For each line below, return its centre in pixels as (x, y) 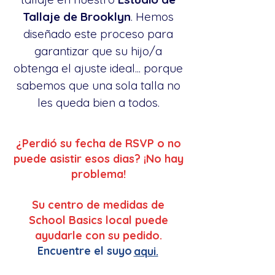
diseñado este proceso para (98, 34)
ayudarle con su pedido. (98, 235)
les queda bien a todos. (98, 103)
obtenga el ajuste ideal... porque (98, 68)
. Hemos (152, 17)
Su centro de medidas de (98, 205)
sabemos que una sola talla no (98, 85)
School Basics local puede (98, 220)
